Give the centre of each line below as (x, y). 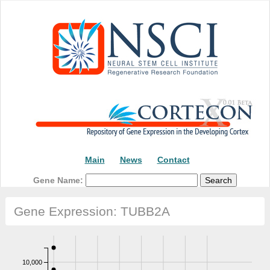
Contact (173, 160)
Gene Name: (59, 180)
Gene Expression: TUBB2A (92, 212)
